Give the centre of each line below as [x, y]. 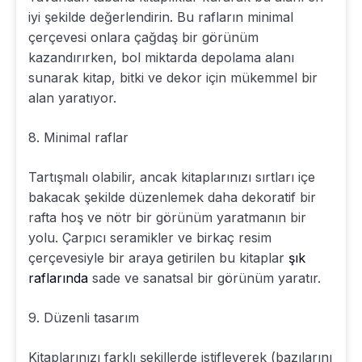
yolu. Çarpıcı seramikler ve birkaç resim [150, 238]
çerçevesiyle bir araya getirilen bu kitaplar [158, 258]
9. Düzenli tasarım [84, 318]
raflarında [58, 278]
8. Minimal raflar [78, 138]
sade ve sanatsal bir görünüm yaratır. [204, 278]
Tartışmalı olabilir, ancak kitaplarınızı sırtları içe [172, 177]
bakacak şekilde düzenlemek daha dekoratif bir [172, 198]
